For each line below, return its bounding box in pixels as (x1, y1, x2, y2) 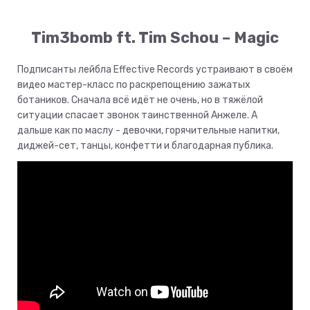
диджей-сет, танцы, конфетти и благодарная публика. (17, 140, 273, 152)
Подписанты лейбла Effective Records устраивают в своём (17, 64, 293, 76)
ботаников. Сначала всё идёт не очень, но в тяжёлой (17, 94, 263, 107)
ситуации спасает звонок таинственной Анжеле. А (17, 109, 257, 122)
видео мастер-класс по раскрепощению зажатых (17, 79, 250, 91)
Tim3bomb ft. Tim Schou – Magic (31, 28, 279, 48)
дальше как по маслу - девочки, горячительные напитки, (17, 125, 280, 137)
